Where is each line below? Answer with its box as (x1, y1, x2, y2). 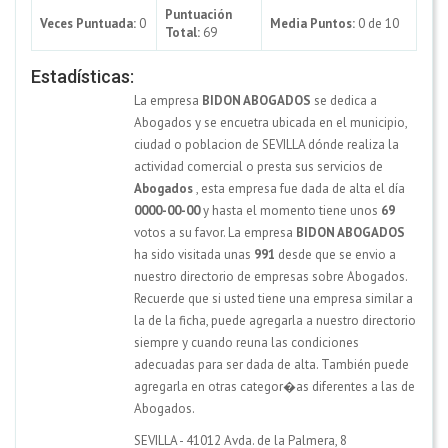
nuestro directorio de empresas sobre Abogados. (134, 267, 407, 285)
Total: (165, 23, 200, 41)
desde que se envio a (275, 245, 396, 263)
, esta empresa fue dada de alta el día (193, 179, 405, 197)
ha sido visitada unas (134, 245, 254, 263)
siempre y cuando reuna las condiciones (134, 333, 359, 351)
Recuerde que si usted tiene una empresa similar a (134, 289, 413, 307)
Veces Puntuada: (40, 14, 136, 32)
